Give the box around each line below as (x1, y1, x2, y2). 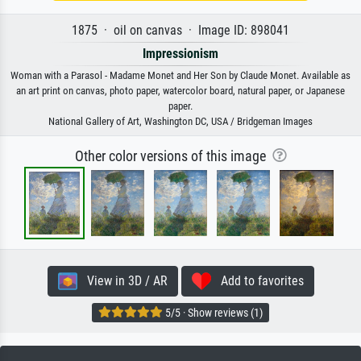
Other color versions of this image (74, 147, 272, 164)
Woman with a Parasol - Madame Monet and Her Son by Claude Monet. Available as (10, 68, 351, 81)
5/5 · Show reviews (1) (163, 306, 263, 320)
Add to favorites (210, 272, 304, 288)
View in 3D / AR (77, 272, 168, 288)
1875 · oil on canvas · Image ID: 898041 (72, 22, 289, 38)
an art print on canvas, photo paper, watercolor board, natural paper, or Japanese (16, 84, 345, 97)
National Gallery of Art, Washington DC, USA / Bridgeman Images (48, 114, 313, 127)
